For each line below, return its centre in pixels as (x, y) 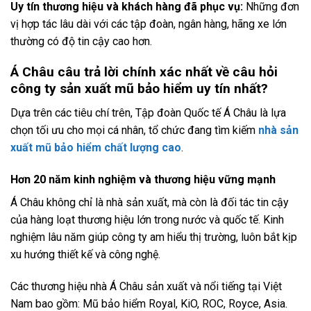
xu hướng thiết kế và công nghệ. (85, 254)
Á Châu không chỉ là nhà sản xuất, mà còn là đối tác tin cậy (150, 202)
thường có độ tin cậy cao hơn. (81, 41)
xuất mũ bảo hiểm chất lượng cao (96, 147)
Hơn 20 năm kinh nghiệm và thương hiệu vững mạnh (143, 179)
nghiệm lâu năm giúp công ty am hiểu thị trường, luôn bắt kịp (154, 237)
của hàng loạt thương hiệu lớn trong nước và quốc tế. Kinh (147, 219)
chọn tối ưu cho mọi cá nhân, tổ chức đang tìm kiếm (134, 130)
